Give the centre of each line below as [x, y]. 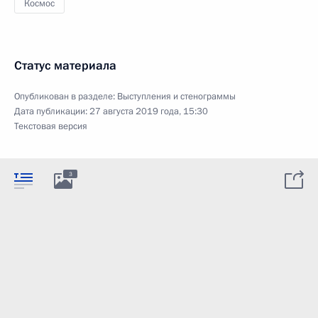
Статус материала [65, 66]
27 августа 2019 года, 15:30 [149, 112]
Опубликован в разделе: [66, 97]
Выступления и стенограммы [176, 97]
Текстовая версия [51, 127]
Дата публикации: [52, 112]
